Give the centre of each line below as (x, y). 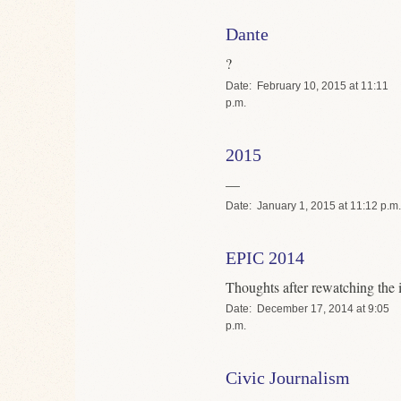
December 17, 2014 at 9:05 (323, 308)
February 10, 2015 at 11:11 (323, 85)
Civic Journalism (288, 377)
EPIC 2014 (265, 257)
